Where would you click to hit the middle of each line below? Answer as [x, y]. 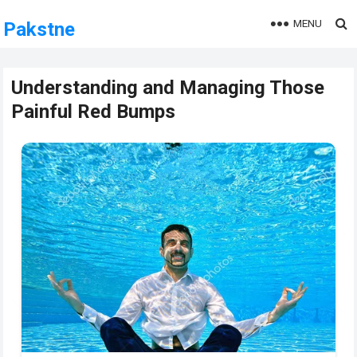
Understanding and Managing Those [168, 88]
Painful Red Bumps [94, 112]
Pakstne [39, 29]
